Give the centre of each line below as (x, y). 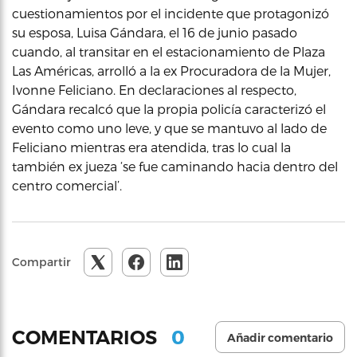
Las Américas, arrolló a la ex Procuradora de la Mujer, (171, 71)
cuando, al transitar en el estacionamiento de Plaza (169, 51)
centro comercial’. (67, 185)
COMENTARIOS (87, 337)
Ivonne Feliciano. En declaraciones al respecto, (154, 90)
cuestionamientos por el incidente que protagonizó (171, 13)
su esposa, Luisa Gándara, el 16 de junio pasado (155, 32)
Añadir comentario (280, 338)
